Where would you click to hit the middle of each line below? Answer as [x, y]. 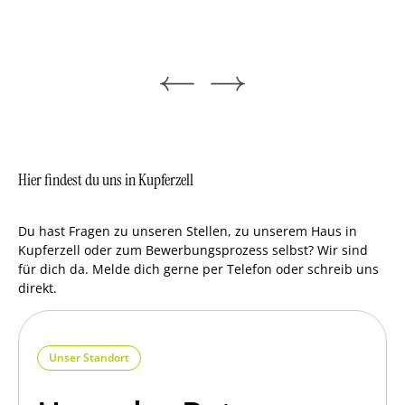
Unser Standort [89, 357]
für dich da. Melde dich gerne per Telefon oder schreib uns [198, 268]
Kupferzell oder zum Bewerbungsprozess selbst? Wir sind [193, 250]
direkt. [38, 287]
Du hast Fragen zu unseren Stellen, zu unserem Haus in [188, 231]
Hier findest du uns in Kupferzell [106, 179]
